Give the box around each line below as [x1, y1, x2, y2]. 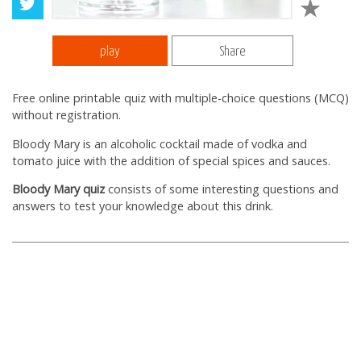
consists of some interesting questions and [105, 181, 338, 197]
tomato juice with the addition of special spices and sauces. [12, 152, 330, 168]
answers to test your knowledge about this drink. [12, 198, 273, 214]
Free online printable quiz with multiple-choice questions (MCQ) [12, 90, 349, 106]
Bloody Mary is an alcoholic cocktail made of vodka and [12, 135, 307, 151]
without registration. [12, 107, 121, 123]
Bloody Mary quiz [12, 181, 105, 197]
